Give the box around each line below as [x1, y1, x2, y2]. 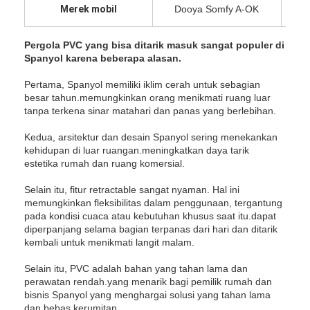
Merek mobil [60, 3, 118, 15]
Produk [40, 255, 72, 267]
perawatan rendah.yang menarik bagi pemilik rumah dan [24, 275, 273, 287]
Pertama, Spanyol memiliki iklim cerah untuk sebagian [24, 78, 261, 90]
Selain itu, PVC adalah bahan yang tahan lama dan [24, 262, 248, 274]
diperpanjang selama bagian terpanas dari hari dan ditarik [24, 223, 278, 235]
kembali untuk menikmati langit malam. [24, 236, 195, 248]
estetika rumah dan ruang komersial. [24, 157, 185, 169]
